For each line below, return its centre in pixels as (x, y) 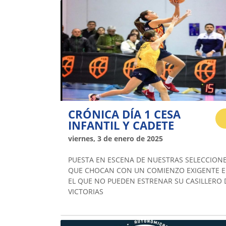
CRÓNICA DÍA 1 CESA (124, 114)
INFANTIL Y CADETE (121, 125)
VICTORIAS (86, 191)
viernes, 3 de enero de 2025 (116, 138)
